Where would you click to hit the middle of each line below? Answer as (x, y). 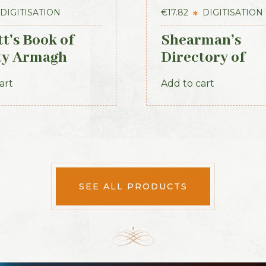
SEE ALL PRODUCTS (133, 186)
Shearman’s (201, 40)
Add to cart (188, 83)
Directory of (203, 58)
